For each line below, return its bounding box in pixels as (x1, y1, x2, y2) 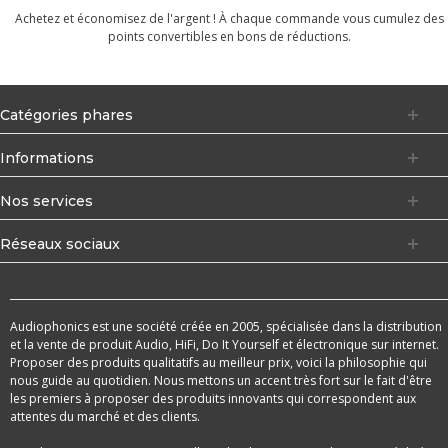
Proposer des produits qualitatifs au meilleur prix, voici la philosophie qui (10, 354, 427, 372)
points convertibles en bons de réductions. (107, 28, 351, 46)
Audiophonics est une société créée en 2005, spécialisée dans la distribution (10, 318, 442, 336)
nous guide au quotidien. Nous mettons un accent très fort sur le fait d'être (10, 372, 432, 390)
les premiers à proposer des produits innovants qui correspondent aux (10, 390, 416, 408)
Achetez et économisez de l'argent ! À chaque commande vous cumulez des (14, 10, 444, 28)
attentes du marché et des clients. (10, 408, 200, 426)
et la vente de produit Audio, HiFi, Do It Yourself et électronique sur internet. (10, 336, 439, 354)
